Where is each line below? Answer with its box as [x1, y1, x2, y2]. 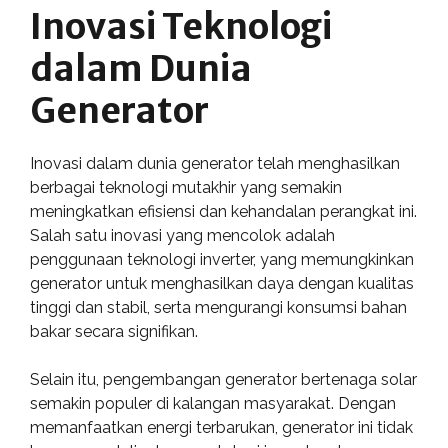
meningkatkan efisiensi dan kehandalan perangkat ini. [30, 202, 417, 221]
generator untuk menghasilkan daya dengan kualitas [30, 274, 414, 293]
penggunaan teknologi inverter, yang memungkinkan [30, 250, 414, 269]
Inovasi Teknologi [30, 5, 332, 49]
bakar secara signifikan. [30, 322, 198, 341]
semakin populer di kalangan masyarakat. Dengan [30, 394, 396, 413]
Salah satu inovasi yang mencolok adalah [30, 226, 335, 245]
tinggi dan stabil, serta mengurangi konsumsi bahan [30, 298, 407, 317]
